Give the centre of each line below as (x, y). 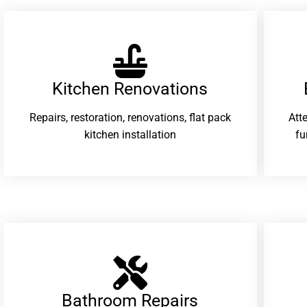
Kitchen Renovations (130, 88)
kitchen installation (130, 135)
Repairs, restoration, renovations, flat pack (130, 118)
